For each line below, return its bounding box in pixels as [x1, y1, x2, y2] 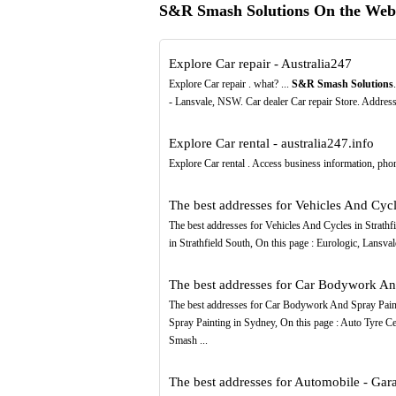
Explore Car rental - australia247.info [168, 136, 374, 151]
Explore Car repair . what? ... [168, 78, 292, 91]
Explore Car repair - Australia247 [168, 57, 352, 72]
